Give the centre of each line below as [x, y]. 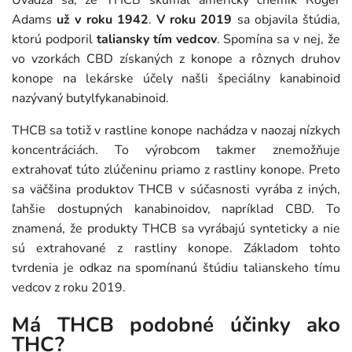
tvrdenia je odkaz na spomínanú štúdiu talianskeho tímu [176, 268]
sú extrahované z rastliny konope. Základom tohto [176, 248]
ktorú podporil [54, 39]
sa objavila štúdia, [286, 20]
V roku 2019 [194, 20]
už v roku [84, 20]
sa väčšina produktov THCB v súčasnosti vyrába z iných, [176, 189]
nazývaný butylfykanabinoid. [90, 98]
